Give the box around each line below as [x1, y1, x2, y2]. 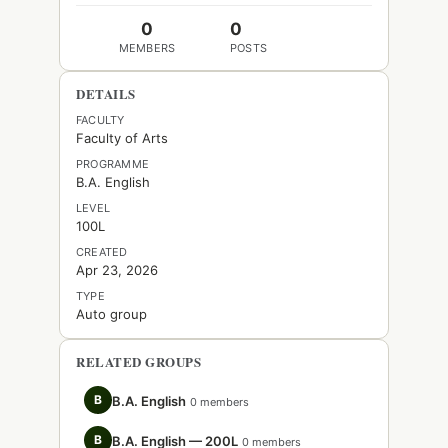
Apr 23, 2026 [76, 262, 158, 278]
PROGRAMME [76, 157, 149, 171]
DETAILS [76, 84, 136, 103]
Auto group [76, 306, 147, 322]
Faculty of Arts [76, 130, 168, 146]
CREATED [76, 245, 128, 259]
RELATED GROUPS [76, 352, 202, 371]
